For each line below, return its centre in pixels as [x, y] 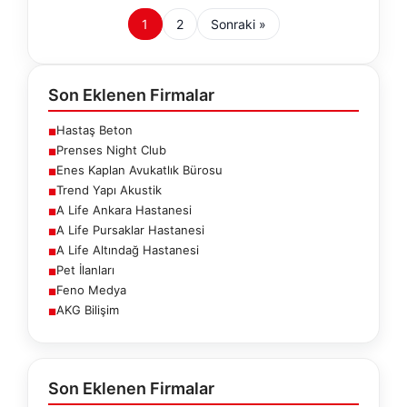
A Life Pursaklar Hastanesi [130, 229]
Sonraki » [238, 24]
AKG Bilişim [88, 309]
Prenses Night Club [111, 149]
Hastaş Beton [94, 129]
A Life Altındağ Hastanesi [128, 249]
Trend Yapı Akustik [109, 189]
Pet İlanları [85, 269]
